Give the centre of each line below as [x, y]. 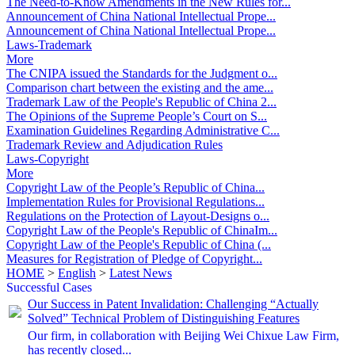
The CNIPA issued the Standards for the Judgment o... [142, 73]
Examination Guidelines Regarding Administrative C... [143, 130]
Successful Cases [49, 287]
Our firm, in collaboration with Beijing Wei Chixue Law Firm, [183, 336]
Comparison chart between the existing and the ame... [140, 88]
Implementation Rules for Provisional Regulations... [136, 202]
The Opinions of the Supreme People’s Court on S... [137, 116]
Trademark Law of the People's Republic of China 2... [141, 102]
